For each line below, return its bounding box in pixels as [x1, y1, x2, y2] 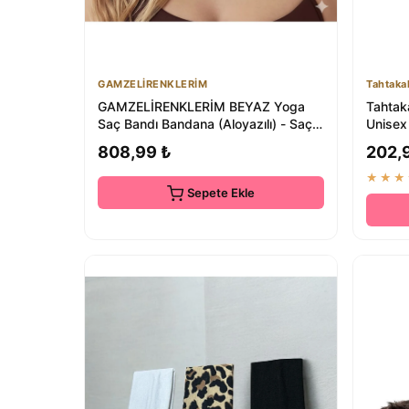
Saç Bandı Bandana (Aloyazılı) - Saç [98, 115, 312, 131]
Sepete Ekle [187, 184, 255, 200]
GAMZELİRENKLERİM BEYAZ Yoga [98, 98, 305, 114]
